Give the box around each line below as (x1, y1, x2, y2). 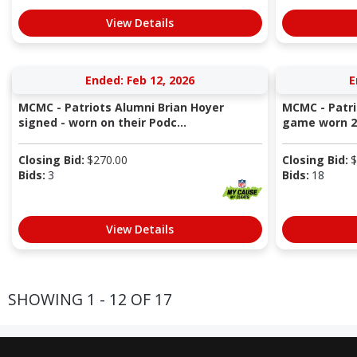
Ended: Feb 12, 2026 (85, 73, 194, 88)
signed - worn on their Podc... (18, 115, 186, 131)
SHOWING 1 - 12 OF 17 (8, 288, 172, 310)
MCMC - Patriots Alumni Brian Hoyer (18, 100, 224, 116)
